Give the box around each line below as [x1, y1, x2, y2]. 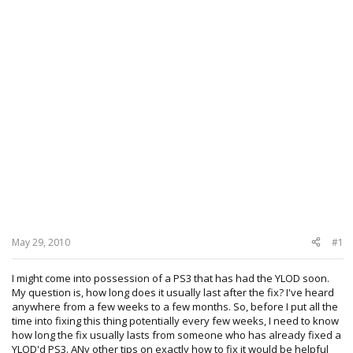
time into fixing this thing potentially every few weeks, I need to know [12, 313, 339, 328]
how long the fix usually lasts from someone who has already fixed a [12, 327, 341, 342]
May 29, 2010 [12, 235, 70, 249]
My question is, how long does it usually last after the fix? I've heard [12, 284, 334, 299]
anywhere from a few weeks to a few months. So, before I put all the [12, 299, 338, 314]
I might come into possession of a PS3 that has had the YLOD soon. [12, 270, 329, 285]
